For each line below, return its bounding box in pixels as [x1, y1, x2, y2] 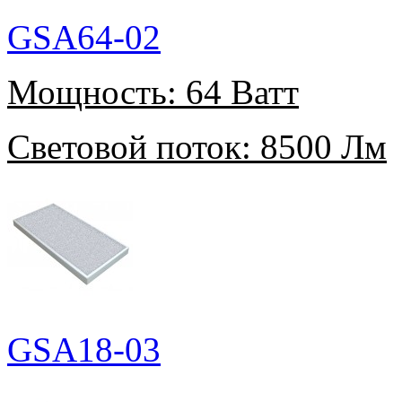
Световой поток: [7, 127, 251, 167]
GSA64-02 [7, 18, 161, 57]
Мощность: [7, 73, 177, 112]
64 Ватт [177, 73, 299, 112]
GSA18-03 [7, 330, 161, 370]
